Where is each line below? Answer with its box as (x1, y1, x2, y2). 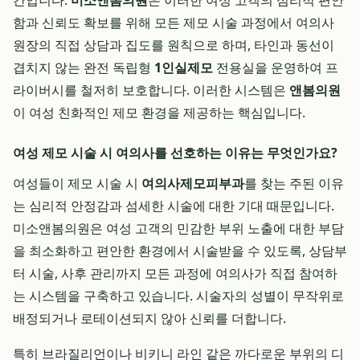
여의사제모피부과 (141, 174, 244, 192)
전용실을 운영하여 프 (213, 59, 338, 76)
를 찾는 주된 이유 (244, 174, 344, 192)
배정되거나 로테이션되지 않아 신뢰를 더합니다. (13, 309, 286, 327)
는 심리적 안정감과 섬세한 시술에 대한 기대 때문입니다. (13, 197, 334, 215)
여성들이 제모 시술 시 (13, 174, 141, 192)
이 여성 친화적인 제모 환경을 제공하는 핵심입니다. (13, 104, 305, 121)
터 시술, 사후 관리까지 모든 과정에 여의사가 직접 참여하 (13, 264, 337, 282)
